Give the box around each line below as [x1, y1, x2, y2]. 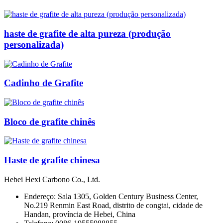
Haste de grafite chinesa [4, 155, 100, 166]
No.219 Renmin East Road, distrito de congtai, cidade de [24, 201, 203, 210]
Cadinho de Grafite [4, 78, 83, 89]
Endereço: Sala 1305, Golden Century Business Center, [24, 192, 198, 201]
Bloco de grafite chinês [4, 116, 95, 127]
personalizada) [4, 39, 64, 50]
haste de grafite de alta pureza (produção [4, 28, 171, 39]
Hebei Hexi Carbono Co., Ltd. [4, 175, 100, 184]
